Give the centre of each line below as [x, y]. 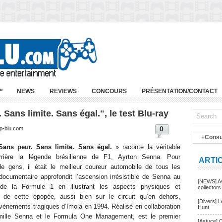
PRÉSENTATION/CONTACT [180, 91]
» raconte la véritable [146, 147]
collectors [209, 187]
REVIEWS [63, 91]
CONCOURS [109, 91]
